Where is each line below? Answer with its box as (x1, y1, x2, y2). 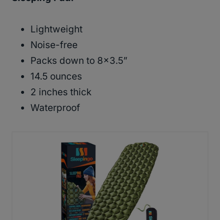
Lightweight (30, 23, 82, 35)
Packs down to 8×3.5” (30, 55, 127, 66)
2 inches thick (30, 86, 91, 98)
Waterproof (30, 102, 80, 113)
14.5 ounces (30, 70, 82, 82)
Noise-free (30, 39, 78, 51)
